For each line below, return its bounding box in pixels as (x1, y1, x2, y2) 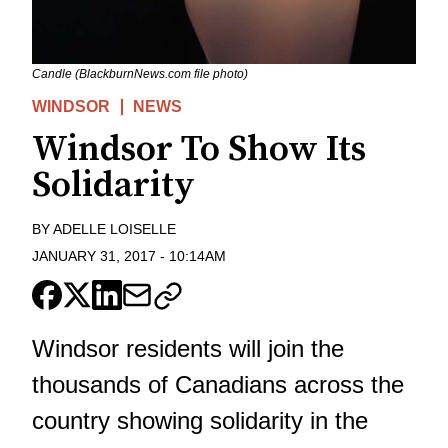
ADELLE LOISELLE (53, 221, 176, 238)
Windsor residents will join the (32, 335, 344, 363)
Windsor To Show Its (32, 127, 366, 173)
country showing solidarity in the (32, 407, 368, 435)
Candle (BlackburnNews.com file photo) (32, 67, 248, 82)
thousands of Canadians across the (32, 371, 404, 399)
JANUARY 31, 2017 (32, 248, 156, 265)
